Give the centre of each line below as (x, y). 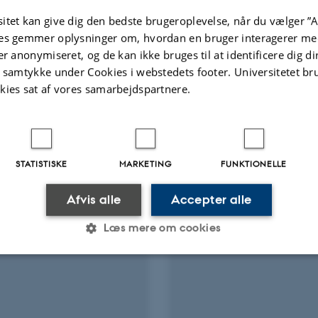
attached (183, 136)
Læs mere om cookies (162, 227)
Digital (177, 109)
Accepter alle (212, 199)
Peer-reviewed (139, 95)
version (179, 122)
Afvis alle (94, 199)
